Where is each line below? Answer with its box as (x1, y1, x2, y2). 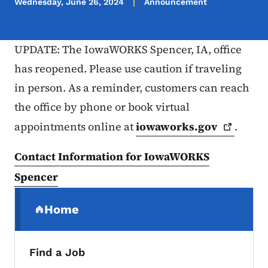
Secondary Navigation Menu (14, 188, 210, 205)
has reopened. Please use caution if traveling (14, 61, 242, 77)
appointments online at (14, 119, 136, 135)
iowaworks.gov (136, 119, 218, 135)
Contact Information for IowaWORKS (14, 149, 209, 165)
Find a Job (29, 246, 85, 259)
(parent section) (34, 208, 130, 223)
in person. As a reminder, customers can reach (14, 80, 249, 96)
